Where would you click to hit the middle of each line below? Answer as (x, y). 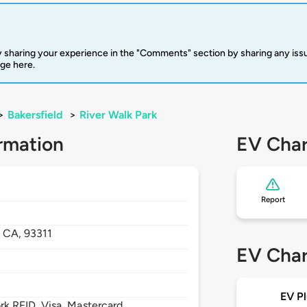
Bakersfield (35, 115)
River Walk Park (118, 115)
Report (273, 200)
